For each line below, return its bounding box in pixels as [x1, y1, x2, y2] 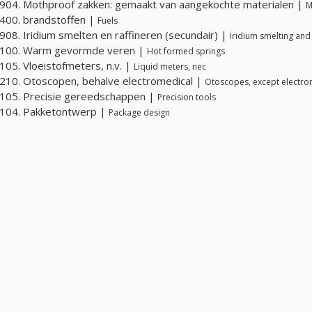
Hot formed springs [147, 45, 225, 57]
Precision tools [157, 91, 216, 103]
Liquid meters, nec [134, 60, 206, 72]
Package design [109, 106, 170, 118]
